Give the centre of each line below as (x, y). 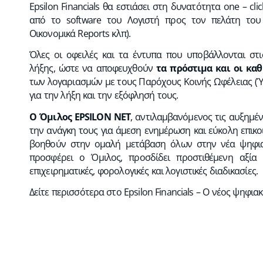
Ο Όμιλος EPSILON (70, 117)
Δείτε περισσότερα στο (77, 192)
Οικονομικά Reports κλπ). (80, 33)
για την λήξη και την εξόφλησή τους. (104, 95)
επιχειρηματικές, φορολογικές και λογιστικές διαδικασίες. (144, 171)
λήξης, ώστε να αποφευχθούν (93, 68)
